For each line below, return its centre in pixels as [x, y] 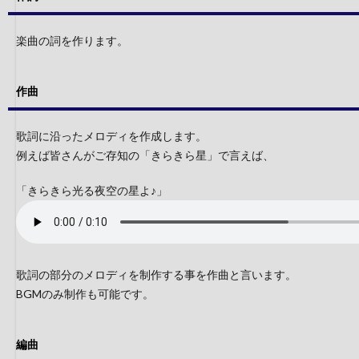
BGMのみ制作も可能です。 [85, 294]
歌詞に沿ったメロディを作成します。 [111, 136]
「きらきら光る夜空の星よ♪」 [92, 190]
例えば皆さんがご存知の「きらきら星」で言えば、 [145, 155]
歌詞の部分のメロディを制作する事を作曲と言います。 [156, 274]
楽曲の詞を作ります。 [72, 40]
